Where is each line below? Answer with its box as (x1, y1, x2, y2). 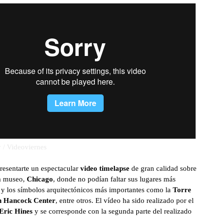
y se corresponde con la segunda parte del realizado (33, 207, 192, 215)
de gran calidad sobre (129, 164, 197, 172)
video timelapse (80, 164, 129, 172)
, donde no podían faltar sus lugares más (53, 175, 176, 183)
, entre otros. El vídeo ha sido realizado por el (55, 197, 194, 204)
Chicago (27, 175, 53, 183)
